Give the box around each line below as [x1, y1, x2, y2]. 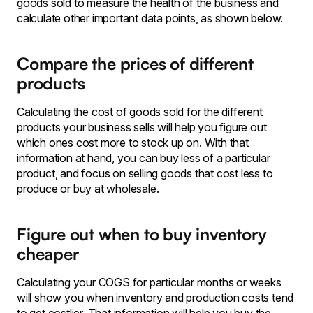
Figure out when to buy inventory [17, 224, 267, 245]
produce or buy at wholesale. [17, 182, 159, 196]
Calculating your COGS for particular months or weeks [17, 275, 282, 289]
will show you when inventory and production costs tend [17, 291, 294, 305]
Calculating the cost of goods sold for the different [17, 105, 263, 119]
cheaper [17, 243, 79, 264]
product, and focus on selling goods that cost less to [17, 166, 273, 180]
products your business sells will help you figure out [17, 120, 267, 134]
